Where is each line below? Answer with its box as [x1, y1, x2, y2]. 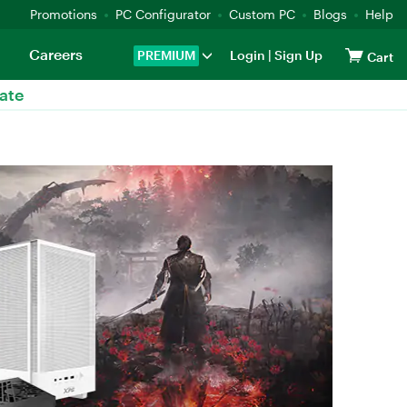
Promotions [30, 6, 97, 22]
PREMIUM [137, 47, 195, 63]
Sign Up [272, 47, 323, 63]
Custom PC [229, 6, 295, 22]
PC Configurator [115, 6, 211, 22]
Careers [28, 45, 83, 63]
